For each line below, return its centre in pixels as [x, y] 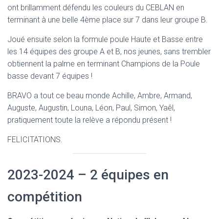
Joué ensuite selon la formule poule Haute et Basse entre [105, 39]
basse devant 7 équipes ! [50, 76]
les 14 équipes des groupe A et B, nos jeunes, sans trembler [109, 52]
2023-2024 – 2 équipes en [88, 175]
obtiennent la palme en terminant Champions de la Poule [104, 64]
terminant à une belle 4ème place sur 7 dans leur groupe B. [108, 20]
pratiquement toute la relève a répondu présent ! [89, 120]
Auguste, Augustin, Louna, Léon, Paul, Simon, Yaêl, [91, 108]
